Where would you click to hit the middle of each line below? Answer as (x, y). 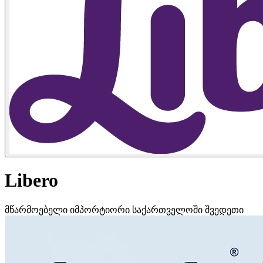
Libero (31, 181)
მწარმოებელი (37, 210)
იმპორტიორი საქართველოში (137, 210)
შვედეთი (224, 210)
